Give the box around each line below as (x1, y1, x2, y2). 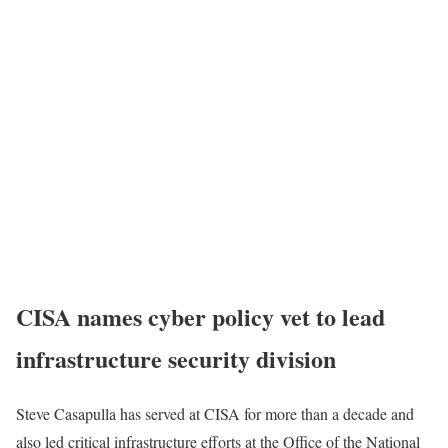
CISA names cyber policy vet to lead (16, 298, 385, 334)
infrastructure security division (16, 340, 336, 376)
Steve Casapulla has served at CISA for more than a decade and (16, 402, 414, 424)
